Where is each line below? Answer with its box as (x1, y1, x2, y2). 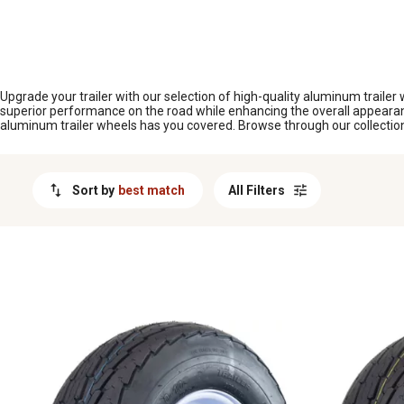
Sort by (72, 182, 115, 197)
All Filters (228, 183, 285, 197)
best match (118, 183, 185, 197)
